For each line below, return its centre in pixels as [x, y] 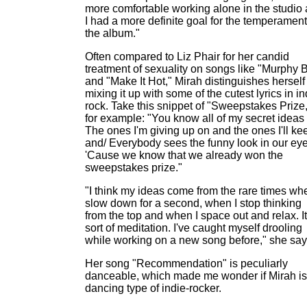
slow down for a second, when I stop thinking [193, 203]
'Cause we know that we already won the [184, 155]
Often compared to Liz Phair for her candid [187, 57]
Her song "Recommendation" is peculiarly [186, 263]
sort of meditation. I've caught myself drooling [194, 228]
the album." [112, 33]
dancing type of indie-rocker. [153, 288]
